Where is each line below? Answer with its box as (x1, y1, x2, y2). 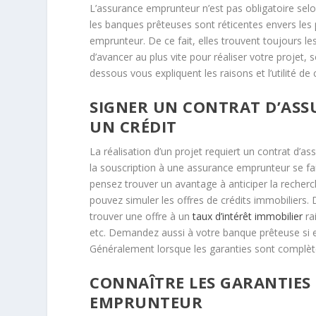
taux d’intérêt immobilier (193, 209, 303, 223)
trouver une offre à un (90, 209, 193, 223)
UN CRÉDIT (90, 115, 177, 137)
